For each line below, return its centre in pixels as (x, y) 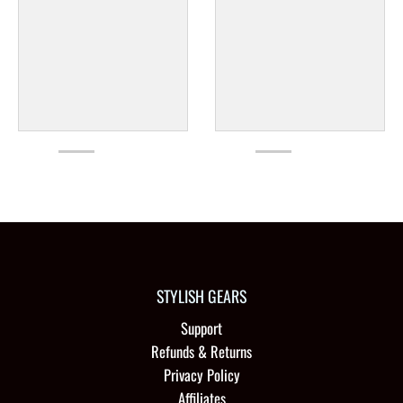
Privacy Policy (201, 374)
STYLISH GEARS (201, 296)
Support (201, 327)
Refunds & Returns (201, 351)
